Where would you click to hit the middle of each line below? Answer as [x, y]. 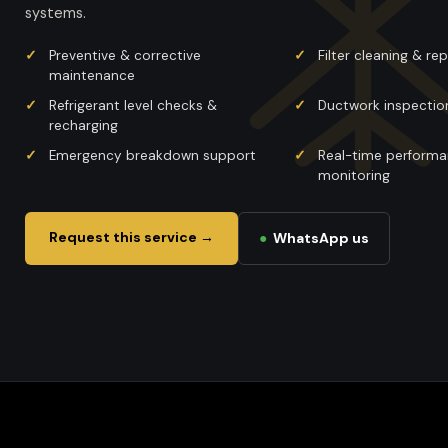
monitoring [353, 175]
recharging [83, 125]
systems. [55, 13]
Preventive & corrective [125, 55]
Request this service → [131, 237]
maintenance [92, 75]
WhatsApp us [318, 238]
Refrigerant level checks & [133, 105]
